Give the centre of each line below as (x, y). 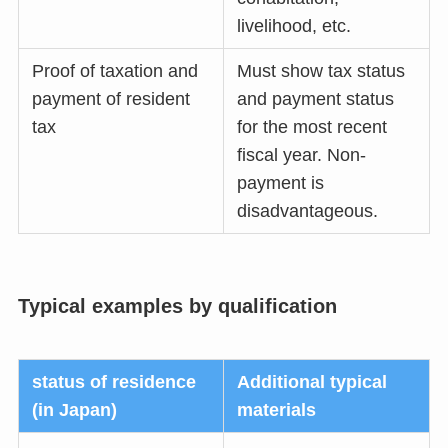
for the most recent (312, 126)
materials (277, 410)
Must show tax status (321, 70)
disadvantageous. (308, 210)
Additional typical (312, 382)
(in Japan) (75, 410)
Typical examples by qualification (177, 305)
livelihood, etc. (294, 25)
